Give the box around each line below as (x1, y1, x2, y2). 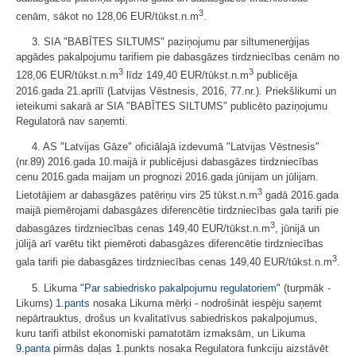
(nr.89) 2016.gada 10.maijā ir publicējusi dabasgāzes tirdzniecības (16, 155, 319, 168)
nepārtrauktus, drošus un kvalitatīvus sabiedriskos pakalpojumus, (16, 311, 318, 324)
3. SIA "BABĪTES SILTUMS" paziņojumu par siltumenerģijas (32, 36, 310, 48)
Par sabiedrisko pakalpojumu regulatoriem (84, 281, 277, 294)
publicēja (253, 69, 297, 82)
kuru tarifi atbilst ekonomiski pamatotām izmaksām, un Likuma (16, 327, 305, 339)
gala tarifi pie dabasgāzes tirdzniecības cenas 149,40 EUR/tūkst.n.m (16, 256, 332, 269)
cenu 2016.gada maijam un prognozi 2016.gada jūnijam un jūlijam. (16, 170, 319, 183)
